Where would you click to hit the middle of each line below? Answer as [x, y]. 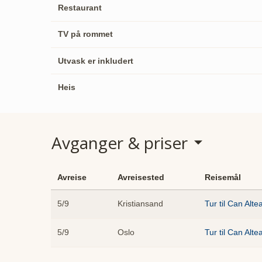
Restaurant [80, 7]
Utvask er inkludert [95, 61]
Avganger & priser [120, 142]
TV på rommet [85, 34]
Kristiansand [140, 204]
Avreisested [141, 177]
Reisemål [223, 177]
